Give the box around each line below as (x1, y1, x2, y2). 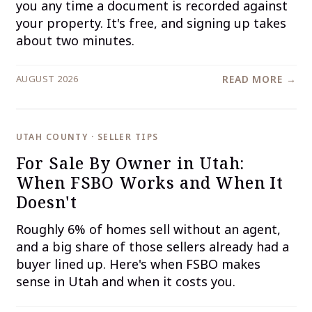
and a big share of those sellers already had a (15, 238, 289, 256)
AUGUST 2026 (15, 72, 79, 86)
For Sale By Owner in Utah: (15, 151, 245, 174)
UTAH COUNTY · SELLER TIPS (15, 131, 159, 143)
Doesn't (15, 190, 77, 213)
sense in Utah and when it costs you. (15, 273, 235, 290)
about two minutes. (15, 31, 134, 49)
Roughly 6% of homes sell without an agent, (15, 221, 281, 238)
